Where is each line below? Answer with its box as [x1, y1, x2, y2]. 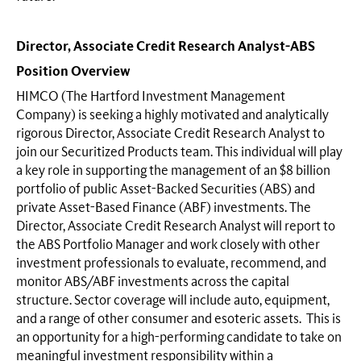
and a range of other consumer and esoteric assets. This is [16, 313, 341, 326]
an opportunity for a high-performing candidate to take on [16, 331, 342, 345]
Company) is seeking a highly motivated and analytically [16, 109, 329, 122]
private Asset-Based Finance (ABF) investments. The [16, 201, 311, 215]
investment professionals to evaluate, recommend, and [16, 257, 326, 271]
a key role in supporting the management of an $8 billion [16, 164, 330, 178]
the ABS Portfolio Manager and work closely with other [16, 239, 320, 252]
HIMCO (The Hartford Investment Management [16, 90, 285, 104]
